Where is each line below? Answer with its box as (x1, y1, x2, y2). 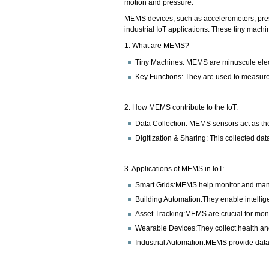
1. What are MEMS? (124, 41, 192, 50)
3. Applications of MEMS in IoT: (124, 165, 226, 174)
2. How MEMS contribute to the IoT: (124, 103, 240, 112)
